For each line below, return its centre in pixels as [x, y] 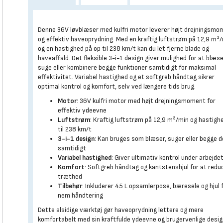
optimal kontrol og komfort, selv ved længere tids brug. [117, 86]
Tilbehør [70, 186]
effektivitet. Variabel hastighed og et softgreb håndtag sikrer [126, 77]
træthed [70, 176]
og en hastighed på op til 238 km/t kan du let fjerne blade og [124, 49]
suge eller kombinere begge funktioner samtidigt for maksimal [127, 67]
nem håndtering [81, 195]
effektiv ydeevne [82, 110]
